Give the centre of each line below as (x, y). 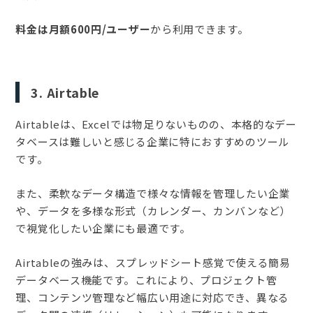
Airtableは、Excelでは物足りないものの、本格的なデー (156, 124)
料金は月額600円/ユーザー (83, 29)
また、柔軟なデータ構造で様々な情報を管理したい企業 (153, 193)
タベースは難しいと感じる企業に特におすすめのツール (152, 141)
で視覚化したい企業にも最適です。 (103, 228)
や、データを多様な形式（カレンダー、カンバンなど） (153, 210)
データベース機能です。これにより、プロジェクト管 (146, 279)
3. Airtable (65, 92)
